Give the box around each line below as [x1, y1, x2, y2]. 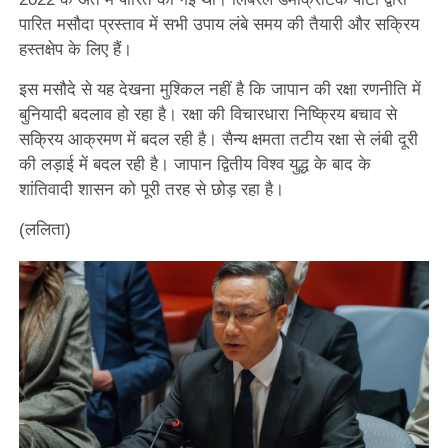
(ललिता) [18, 220, 71, 240]
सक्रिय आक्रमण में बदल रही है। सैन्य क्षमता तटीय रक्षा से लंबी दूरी [18, 130, 418, 150]
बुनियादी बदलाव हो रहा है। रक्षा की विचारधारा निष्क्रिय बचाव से [18, 105, 397, 125]
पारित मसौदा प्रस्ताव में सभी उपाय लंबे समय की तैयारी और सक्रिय [18, 15, 419, 35]
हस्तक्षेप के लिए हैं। [18, 40, 132, 60]
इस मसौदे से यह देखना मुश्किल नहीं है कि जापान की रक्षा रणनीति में [18, 80, 421, 100]
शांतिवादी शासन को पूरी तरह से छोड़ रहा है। [18, 180, 284, 200]
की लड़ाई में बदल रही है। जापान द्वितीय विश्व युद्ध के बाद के [18, 155, 371, 175]
